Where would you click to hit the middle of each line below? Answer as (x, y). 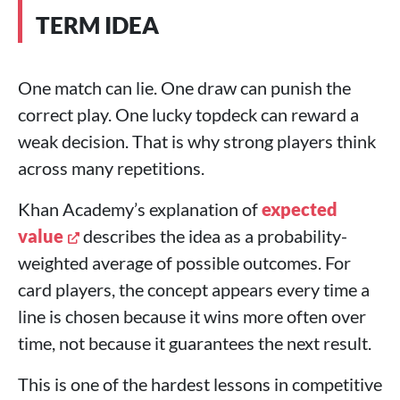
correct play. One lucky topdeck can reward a (188, 114)
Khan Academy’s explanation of (140, 209)
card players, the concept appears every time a (194, 289)
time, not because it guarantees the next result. (195, 343)
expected (300, 209)
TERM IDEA (97, 25)
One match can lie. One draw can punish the (184, 87)
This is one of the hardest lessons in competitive (200, 384)
